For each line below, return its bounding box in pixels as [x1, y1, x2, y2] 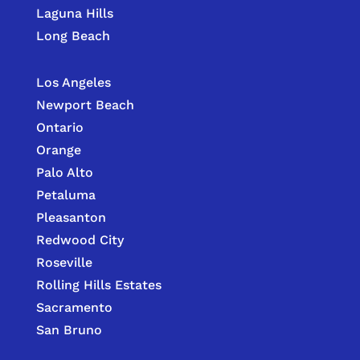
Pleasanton [35, 209, 106, 225]
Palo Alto [35, 164, 93, 180]
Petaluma [35, 186, 96, 202]
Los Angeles [35, 74, 111, 90]
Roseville [35, 254, 92, 270]
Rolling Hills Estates [35, 276, 162, 292]
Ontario [35, 119, 84, 135]
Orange [35, 141, 81, 157]
